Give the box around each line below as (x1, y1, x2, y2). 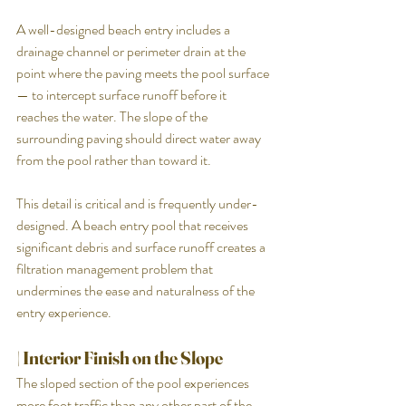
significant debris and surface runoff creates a (16, 236, 268, 257)
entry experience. (16, 301, 111, 323)
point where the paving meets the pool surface (16, 62, 272, 83)
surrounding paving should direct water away (16, 127, 264, 149)
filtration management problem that (16, 257, 216, 279)
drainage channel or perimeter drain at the (16, 40, 248, 62)
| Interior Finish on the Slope (16, 345, 223, 369)
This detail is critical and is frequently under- (16, 192, 258, 214)
